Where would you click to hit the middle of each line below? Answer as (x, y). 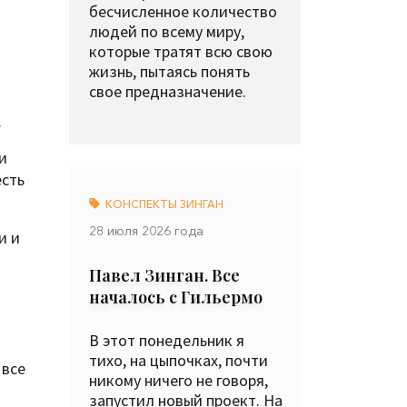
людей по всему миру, (167, 31)
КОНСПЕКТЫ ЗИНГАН (163, 204)
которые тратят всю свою (181, 51)
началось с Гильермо (176, 297)
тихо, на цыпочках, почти (179, 360)
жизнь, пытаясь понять (169, 71)
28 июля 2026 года (146, 231)
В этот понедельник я (167, 340)
